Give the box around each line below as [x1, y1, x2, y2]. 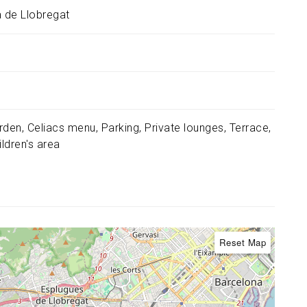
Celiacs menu [27, 121, 96, 134]
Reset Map [219, 236, 266, 249]
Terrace [229, 121, 269, 134]
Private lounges [145, 121, 224, 134]
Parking [101, 121, 139, 134]
